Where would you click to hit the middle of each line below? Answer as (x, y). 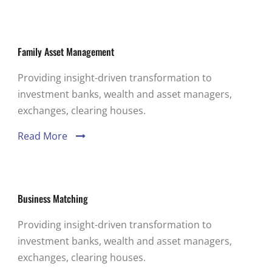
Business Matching (53, 199)
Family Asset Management (66, 52)
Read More (42, 136)
